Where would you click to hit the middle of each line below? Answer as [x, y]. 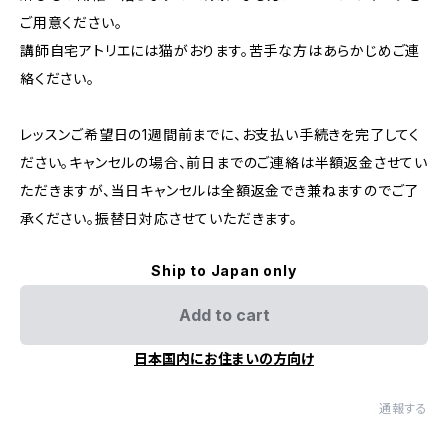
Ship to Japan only [224, 270]
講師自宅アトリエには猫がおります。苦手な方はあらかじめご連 [220, 50]
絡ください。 [57, 78]
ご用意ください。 [71, 22]
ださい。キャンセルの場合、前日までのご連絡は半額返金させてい [224, 162]
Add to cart [224, 315]
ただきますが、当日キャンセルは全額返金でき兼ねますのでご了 [220, 190]
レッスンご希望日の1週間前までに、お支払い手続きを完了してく [220, 134]
